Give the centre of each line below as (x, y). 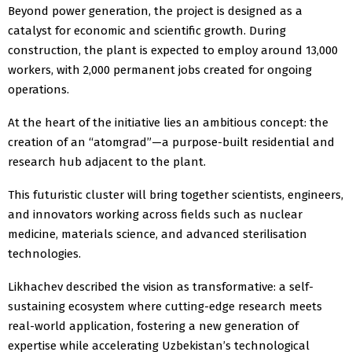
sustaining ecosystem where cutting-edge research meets (165, 306)
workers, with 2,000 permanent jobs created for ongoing (160, 70)
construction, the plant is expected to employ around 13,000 (173, 50)
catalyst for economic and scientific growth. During (147, 30)
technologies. (44, 253)
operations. (38, 89)
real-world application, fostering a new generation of (153, 326)
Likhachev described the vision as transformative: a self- (161, 286)
